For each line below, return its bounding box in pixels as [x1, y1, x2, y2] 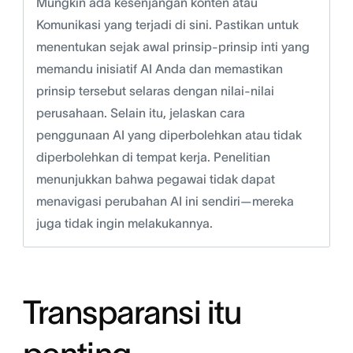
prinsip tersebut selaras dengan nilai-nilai [35, 84, 274, 98]
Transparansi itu [22, 294, 242, 331]
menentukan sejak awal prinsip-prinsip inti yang [35, 39, 310, 54]
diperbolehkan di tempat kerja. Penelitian [35, 150, 270, 165]
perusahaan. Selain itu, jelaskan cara [35, 106, 245, 121]
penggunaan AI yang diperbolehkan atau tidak [35, 128, 302, 143]
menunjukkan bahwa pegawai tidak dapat [35, 172, 275, 187]
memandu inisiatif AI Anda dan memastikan [35, 61, 283, 76]
